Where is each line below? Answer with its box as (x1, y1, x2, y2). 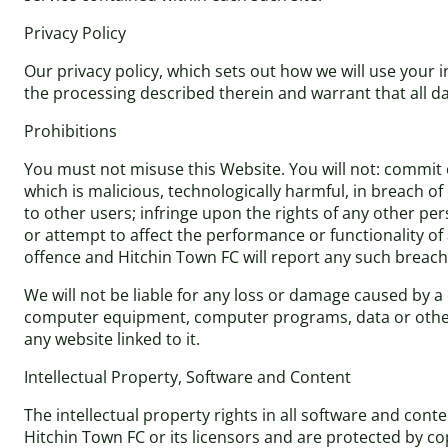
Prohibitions (24, 120, 117, 142)
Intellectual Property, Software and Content (24, 366, 351, 388)
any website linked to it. (24, 328, 200, 350)
